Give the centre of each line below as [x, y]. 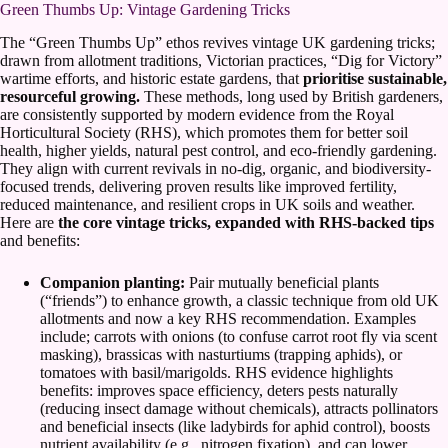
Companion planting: [114, 283]
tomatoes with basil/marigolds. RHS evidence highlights [216, 373]
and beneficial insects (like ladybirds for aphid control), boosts [235, 427]
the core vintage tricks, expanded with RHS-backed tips [246, 223]
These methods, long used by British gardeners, [293, 97]
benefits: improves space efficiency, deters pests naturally [219, 391]
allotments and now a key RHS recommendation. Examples [228, 319]
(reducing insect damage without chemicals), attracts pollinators [239, 409]
